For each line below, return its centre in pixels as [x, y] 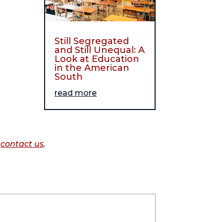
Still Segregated [92, 41]
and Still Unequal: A [100, 50]
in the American [92, 68]
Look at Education [97, 59]
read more [76, 93]
